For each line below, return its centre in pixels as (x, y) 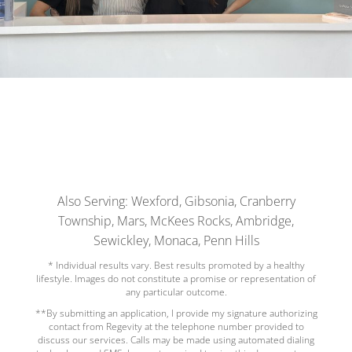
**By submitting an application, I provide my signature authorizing (176, 313)
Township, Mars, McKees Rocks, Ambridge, (176, 221)
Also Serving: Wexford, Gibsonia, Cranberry (176, 201)
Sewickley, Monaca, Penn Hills (176, 240)
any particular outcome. (176, 292)
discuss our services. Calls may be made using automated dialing (176, 340)
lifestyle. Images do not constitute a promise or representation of (176, 279)
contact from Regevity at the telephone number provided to (176, 326)
